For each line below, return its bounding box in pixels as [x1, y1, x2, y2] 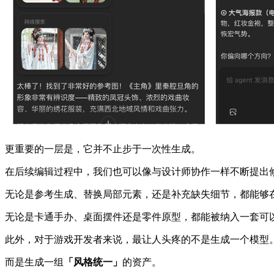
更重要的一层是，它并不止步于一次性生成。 [5, 143, 201, 154]
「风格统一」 [64, 256, 122, 267]
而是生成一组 [5, 256, 64, 267]
